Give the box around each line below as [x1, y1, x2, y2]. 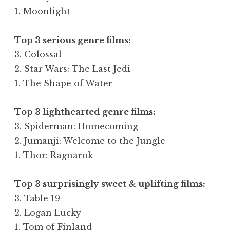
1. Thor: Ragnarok [14, 149, 93, 160]
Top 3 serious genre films [14, 34, 128, 45]
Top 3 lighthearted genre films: [14, 106, 156, 117]
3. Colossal [14, 49, 62, 60]
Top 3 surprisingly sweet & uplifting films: [14, 178, 205, 189]
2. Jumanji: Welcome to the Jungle [14, 135, 165, 146]
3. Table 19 [14, 193, 60, 203]
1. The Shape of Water [14, 78, 112, 88]
